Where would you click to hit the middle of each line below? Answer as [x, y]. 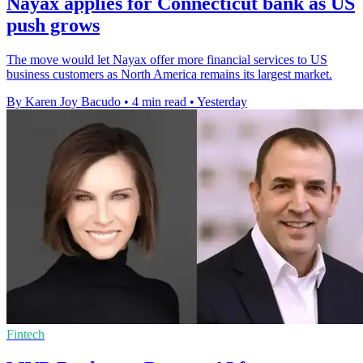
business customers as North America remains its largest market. [169, 74]
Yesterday [222, 101]
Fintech [26, 334]
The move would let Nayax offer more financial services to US [167, 59]
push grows [53, 25]
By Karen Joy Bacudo [64, 101]
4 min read [159, 101]
